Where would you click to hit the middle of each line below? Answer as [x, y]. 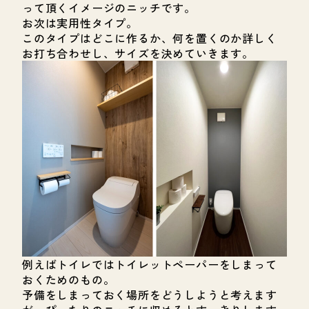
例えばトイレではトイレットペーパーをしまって [150, 264]
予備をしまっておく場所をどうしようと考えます [150, 294]
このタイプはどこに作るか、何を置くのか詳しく [150, 38]
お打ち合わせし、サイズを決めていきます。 [138, 53]
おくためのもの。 [69, 279]
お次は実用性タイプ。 [80, 22]
